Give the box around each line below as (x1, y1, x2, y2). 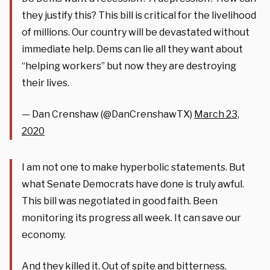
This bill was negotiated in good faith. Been (22, 195, 218, 207)
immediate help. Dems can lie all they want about (22, 43, 243, 55)
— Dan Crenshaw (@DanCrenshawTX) (22, 108, 194, 120)
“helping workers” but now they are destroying (22, 60, 236, 72)
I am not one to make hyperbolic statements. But (22, 161, 245, 173)
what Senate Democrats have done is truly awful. (22, 178, 244, 190)
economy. (22, 228, 66, 240)
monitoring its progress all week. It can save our (22, 212, 241, 224)
